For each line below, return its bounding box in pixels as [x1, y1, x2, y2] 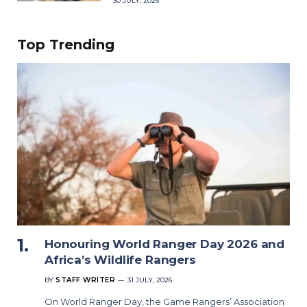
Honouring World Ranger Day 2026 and [45, 236, 285, 251]
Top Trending [17, 36, 114, 53]
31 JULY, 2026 [127, 275, 172, 284]
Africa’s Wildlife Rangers [45, 252, 196, 267]
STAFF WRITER [56, 275, 115, 284]
